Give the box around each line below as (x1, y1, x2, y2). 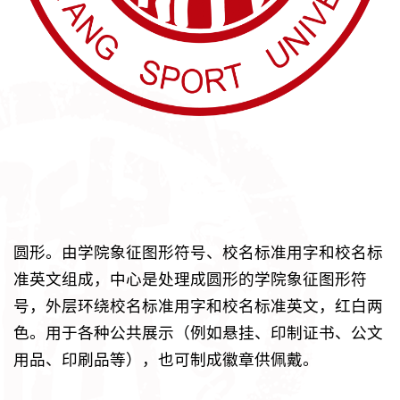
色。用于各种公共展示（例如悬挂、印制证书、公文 (13, 323, 383, 342)
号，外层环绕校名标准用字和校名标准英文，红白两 (13, 296, 383, 315)
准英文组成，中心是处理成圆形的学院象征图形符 (13, 270, 367, 288)
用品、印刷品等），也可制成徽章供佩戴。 (13, 350, 319, 369)
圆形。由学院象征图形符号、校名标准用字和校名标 (13, 243, 383, 262)
